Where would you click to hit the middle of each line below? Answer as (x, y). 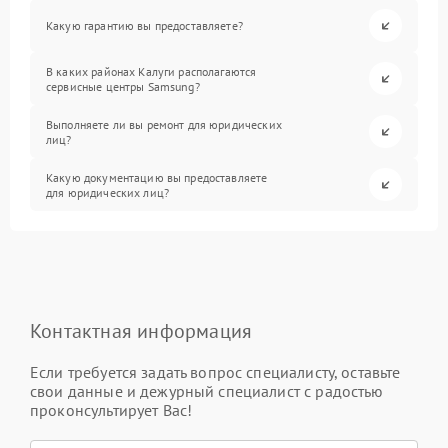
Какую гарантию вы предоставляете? (144, 25)
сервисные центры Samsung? (123, 86)
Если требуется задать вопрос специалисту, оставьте (215, 372)
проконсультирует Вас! (111, 410)
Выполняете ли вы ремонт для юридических (164, 124)
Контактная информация (141, 331)
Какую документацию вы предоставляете (157, 177)
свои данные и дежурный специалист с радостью (207, 391)
